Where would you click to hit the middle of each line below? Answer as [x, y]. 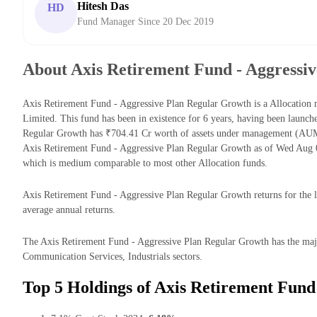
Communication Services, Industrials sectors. [113, 257]
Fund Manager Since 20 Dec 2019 [145, 22]
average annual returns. [69, 210]
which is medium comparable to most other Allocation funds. [145, 163]
